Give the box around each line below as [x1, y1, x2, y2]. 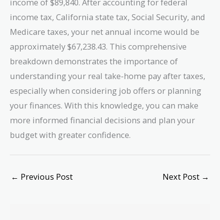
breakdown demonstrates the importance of [10, 55, 178, 67]
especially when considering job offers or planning [10, 84, 201, 96]
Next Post [163, 171, 201, 183]
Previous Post [19, 171, 73, 183]
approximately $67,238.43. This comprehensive [10, 40, 187, 52]
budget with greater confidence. [10, 129, 131, 140]
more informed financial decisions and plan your [10, 114, 195, 126]
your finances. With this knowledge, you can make [10, 99, 198, 111]
